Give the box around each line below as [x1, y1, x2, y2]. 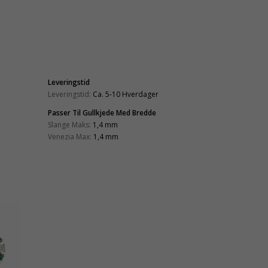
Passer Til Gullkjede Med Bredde [48, 107, 156, 118]
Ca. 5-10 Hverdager [93, 89, 159, 99]
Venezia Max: [48, 131, 92, 142]
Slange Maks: [48, 119, 91, 130]
